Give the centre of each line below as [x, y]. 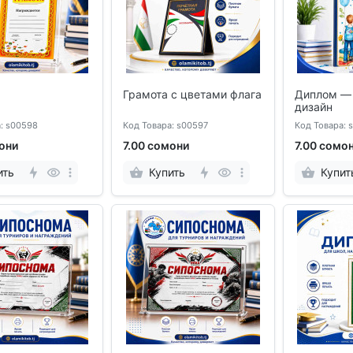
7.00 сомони [156, 146]
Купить [167, 173]
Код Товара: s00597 [165, 125]
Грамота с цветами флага [192, 94]
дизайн [313, 106]
